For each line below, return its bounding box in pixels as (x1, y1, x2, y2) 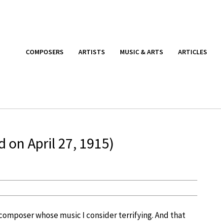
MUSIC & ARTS (120, 47, 163, 56)
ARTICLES (178, 47, 207, 56)
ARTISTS (78, 47, 105, 56)
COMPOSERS (26, 47, 64, 56)
